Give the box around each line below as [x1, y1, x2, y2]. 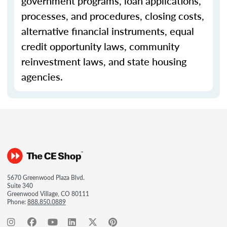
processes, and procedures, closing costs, [21, 9, 204, 23]
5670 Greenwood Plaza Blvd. [7, 173, 85, 182]
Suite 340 [7, 181, 33, 190]
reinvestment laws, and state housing [21, 54, 186, 68]
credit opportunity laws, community [21, 39, 179, 53]
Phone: [7, 198, 27, 206]
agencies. [21, 69, 65, 84]
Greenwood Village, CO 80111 [7, 190, 89, 198]
